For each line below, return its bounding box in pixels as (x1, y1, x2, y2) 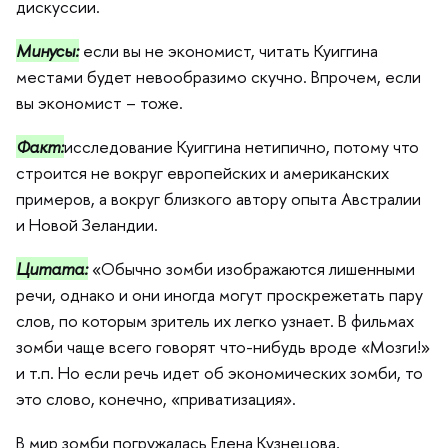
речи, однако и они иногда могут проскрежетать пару (16, 283, 423, 306)
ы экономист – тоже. (16, 91, 183, 114)
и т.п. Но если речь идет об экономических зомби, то (16, 361, 423, 384)
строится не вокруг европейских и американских (16, 161, 389, 184)
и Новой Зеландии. (16, 213, 158, 236)
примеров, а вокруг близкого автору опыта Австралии (16, 187, 421, 210)
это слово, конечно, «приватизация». (16, 387, 296, 410)
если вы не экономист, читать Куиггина (79, 39, 378, 62)
